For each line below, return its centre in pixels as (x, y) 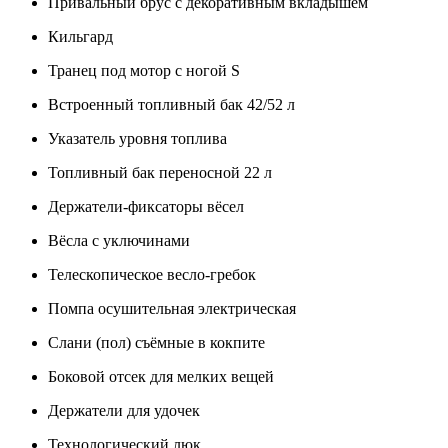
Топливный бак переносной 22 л (160, 173)
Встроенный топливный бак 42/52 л (171, 105)
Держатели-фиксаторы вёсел (146, 207)
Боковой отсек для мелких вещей (161, 377)
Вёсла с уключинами (119, 241)
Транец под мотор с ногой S (144, 71)
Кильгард (80, 37)
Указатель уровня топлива (137, 139)
